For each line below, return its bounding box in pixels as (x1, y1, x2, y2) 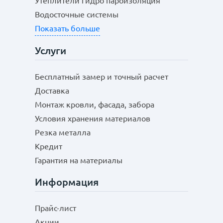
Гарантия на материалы (35, 156, 122, 165)
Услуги (35, 45, 66, 56)
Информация (35, 176, 99, 188)
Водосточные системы (35, 10, 118, 19)
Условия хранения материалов (35, 114, 150, 123)
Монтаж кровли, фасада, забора (35, 100, 154, 109)
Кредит (35, 142, 62, 151)
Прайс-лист (35, 204, 76, 213)
